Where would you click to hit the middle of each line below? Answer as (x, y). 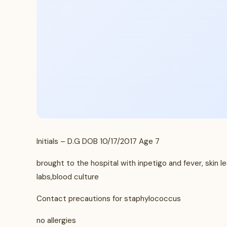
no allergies (57, 220)
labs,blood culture (68, 177)
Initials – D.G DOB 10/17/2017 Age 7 (99, 141)
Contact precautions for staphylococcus (109, 199)
